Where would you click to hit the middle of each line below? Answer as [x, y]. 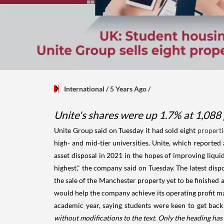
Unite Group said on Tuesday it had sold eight [126, 130]
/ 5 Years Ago [126, 89]
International [84, 89]
